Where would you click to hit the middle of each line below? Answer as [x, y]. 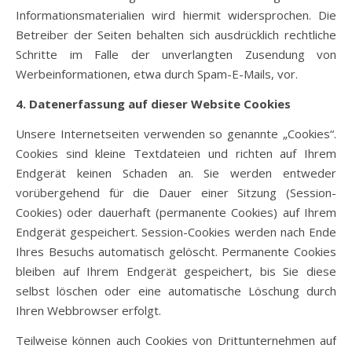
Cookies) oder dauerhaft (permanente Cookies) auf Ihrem [176, 212]
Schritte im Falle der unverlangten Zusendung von [176, 54]
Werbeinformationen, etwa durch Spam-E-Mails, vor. [157, 74]
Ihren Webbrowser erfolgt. [88, 310]
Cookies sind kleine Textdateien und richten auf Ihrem [176, 153]
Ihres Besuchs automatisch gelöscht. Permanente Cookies [176, 251]
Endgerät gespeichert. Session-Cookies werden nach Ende [176, 232]
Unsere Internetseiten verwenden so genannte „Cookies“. [176, 134]
